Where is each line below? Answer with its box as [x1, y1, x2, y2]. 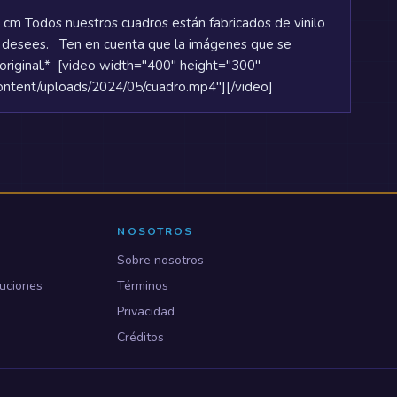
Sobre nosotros [117, 252, 205, 269]
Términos [117, 277, 169, 294]
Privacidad [117, 303, 175, 320]
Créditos [117, 329, 165, 346]
